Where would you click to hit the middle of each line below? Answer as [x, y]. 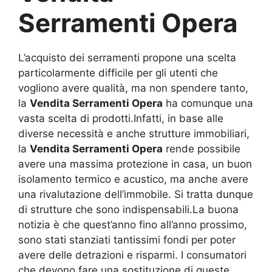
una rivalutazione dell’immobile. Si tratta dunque [136, 195]
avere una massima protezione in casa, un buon [135, 164]
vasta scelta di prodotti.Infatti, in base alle [121, 119]
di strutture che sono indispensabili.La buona [128, 210]
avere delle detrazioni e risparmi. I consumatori [132, 255]
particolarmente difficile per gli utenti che [118, 73]
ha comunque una [208, 104]
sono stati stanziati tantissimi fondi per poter [127, 240]
